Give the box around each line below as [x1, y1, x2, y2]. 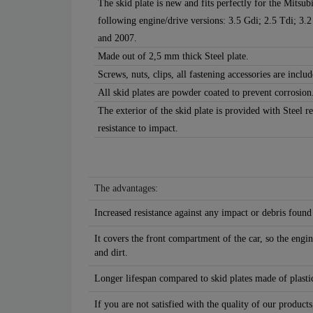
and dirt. [94, 247, 128, 259]
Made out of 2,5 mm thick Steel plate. [98, 51, 249, 62]
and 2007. [98, 33, 137, 44]
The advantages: [94, 183, 158, 194]
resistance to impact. [98, 123, 178, 134]
